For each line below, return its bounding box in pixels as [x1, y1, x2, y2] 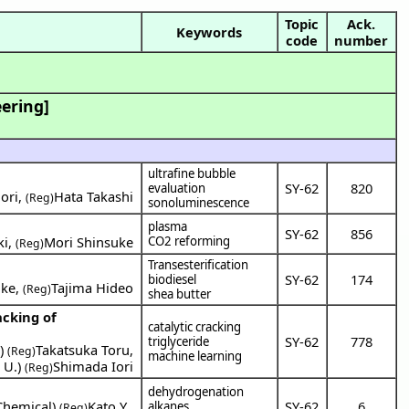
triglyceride [148, 332, 210, 350]
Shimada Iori [53, 356, 134, 375]
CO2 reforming [148, 232, 231, 249]
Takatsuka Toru [36, 340, 131, 359]
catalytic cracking [148, 318, 242, 335]
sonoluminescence [148, 194, 250, 211]
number [334, 30, 388, 49]
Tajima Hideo [51, 278, 134, 297]
